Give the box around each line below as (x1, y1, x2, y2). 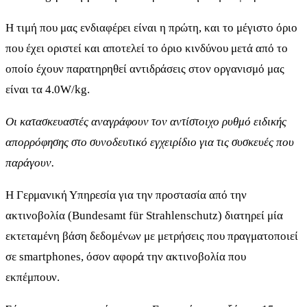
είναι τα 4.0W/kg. (5, 83, 90, 97)
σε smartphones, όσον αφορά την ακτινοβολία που (5, 250, 246, 264)
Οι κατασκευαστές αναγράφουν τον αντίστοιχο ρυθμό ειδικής (5, 115, 286, 129)
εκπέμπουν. (5, 271, 60, 284)
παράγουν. (5, 156, 54, 170)
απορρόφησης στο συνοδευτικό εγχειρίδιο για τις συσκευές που (5, 136, 294, 149)
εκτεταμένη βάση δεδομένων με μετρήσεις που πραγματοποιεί (5, 230, 298, 243)
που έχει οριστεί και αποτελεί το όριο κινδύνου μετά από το (5, 42, 288, 56)
